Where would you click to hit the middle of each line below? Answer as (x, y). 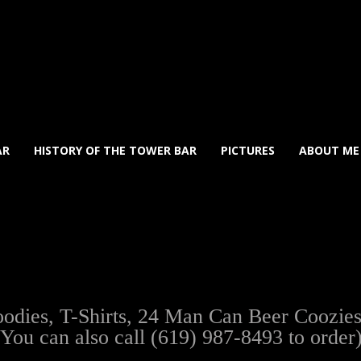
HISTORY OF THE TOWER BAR (115, 150)
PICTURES (248, 150)
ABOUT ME (329, 150)
